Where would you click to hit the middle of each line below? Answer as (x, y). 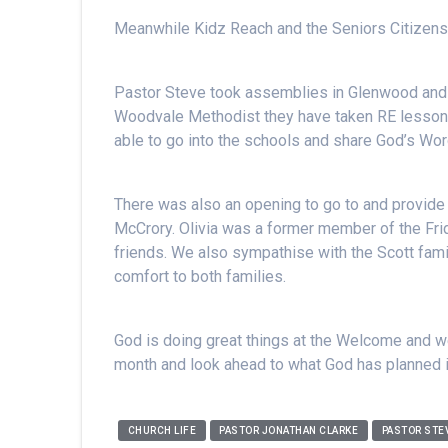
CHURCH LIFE (162, 430)
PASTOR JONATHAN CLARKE (289, 430)
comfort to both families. (200, 276)
